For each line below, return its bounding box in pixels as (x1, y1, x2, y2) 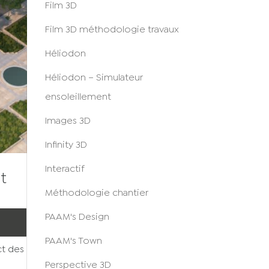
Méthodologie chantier (44, 189, 148, 197)
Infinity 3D (44, 141, 87, 149)
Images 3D (44, 117, 91, 125)
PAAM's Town (44, 237, 102, 245)
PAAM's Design (44, 213, 109, 221)
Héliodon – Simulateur (44, 74, 143, 82)
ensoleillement (44, 93, 111, 101)
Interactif (44, 165, 85, 173)
